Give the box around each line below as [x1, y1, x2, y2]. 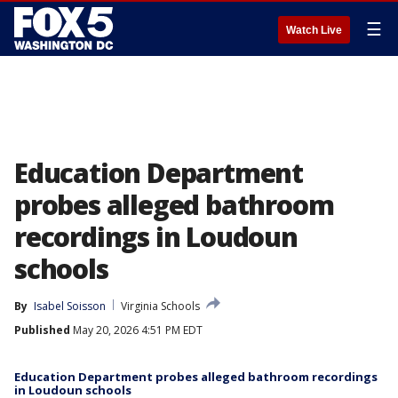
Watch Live [286, 24, 342, 36]
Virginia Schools [121, 298, 200, 314]
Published [14, 322, 70, 338]
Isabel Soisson [34, 298, 106, 314]
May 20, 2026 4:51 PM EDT [70, 322, 203, 338]
